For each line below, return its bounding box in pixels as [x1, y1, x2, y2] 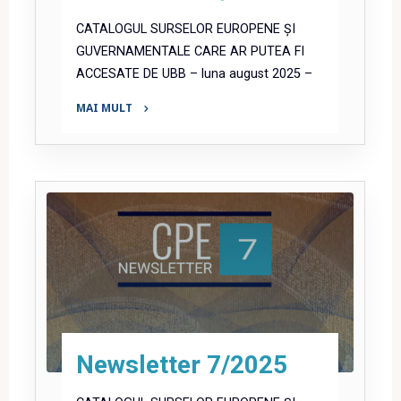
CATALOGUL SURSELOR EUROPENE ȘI [76, 21, 296, 37]
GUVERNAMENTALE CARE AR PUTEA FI [76, 43, 305, 59]
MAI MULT [76, 100, 133, 116]
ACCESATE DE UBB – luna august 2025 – [76, 65, 313, 81]
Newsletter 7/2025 [76, 349, 288, 380]
